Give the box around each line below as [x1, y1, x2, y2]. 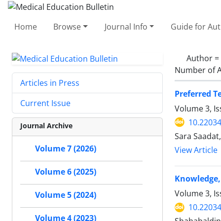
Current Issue [20, 98, 71, 109]
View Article [175, 145, 218, 155]
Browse [53, 21, 81, 32]
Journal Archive [20, 121, 73, 131]
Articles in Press [20, 77, 79, 89]
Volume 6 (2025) [35, 166, 96, 178]
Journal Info [104, 21, 147, 32]
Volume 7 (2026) [35, 143, 96, 154]
